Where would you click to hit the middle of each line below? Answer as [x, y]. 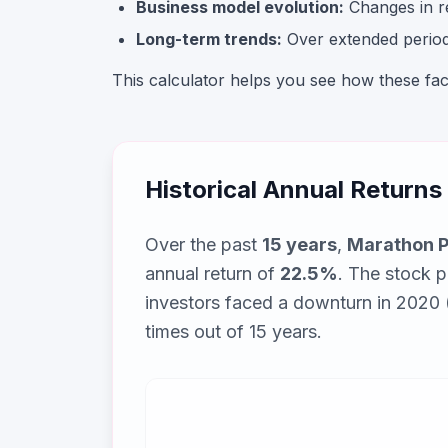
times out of [197, 331]
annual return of [212, 273]
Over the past [203, 244]
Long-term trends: [209, 39]
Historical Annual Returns [293, 189]
